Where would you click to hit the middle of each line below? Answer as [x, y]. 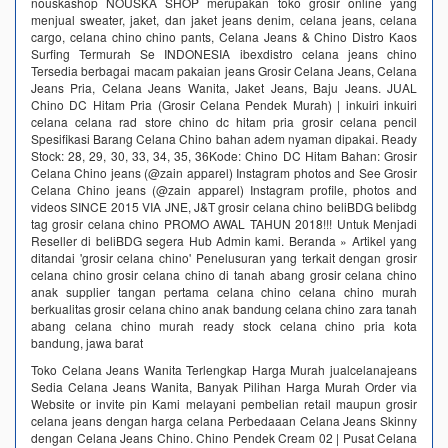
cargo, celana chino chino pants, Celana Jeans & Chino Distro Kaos [224, 36]
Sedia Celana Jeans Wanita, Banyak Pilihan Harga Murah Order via [224, 386]
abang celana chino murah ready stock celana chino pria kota [224, 325]
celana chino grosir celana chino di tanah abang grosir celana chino [224, 274]
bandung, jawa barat [87, 342]
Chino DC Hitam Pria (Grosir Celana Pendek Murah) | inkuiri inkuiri [224, 104]
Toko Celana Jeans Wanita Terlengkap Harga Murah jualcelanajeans [224, 369]
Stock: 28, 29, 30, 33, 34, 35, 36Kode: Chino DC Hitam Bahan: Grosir [224, 155]
